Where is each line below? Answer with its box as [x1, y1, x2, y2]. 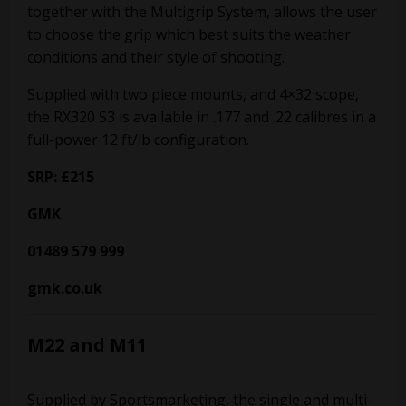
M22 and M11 [27, 333, 147, 357]
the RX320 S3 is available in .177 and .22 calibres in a [27, 107, 376, 127]
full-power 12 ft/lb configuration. [27, 130, 249, 150]
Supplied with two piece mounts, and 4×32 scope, [27, 84, 359, 104]
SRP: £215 [27, 167, 94, 187]
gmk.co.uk [27, 278, 102, 298]
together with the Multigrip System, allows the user [27, 2, 377, 22]
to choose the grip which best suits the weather [27, 24, 351, 44]
